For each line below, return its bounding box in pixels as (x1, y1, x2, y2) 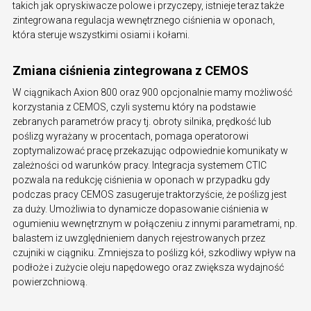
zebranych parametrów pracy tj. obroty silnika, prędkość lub (12, 115, 271, 127)
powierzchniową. (12, 276, 87, 287)
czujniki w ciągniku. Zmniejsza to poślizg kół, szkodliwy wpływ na (12, 246, 296, 258)
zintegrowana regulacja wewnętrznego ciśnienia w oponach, (12, 14, 275, 26)
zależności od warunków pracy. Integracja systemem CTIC (12, 159, 267, 171)
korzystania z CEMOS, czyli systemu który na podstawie (12, 101, 255, 112)
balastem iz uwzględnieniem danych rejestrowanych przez (12, 232, 265, 244)
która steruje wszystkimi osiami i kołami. (12, 28, 190, 40)
